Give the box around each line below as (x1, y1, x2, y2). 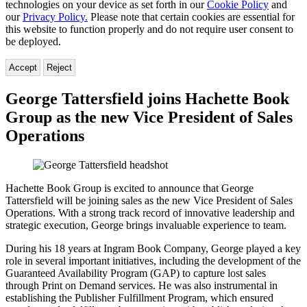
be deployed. (5, 35, 61, 47)
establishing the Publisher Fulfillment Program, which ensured (5, 291, 273, 304)
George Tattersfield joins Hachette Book (5, 89, 289, 108)
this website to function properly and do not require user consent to (5, 23, 293, 35)
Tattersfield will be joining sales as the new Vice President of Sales (5, 194, 293, 206)
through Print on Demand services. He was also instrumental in (5, 279, 278, 291)
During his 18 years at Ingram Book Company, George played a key (5, 242, 301, 254)
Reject (47, 62, 72, 73)
